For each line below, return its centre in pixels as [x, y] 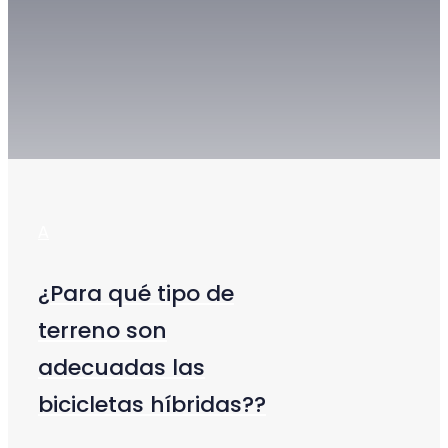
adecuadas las [121, 368]
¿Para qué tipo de [136, 294]
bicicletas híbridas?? [152, 405]
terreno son [102, 331]
